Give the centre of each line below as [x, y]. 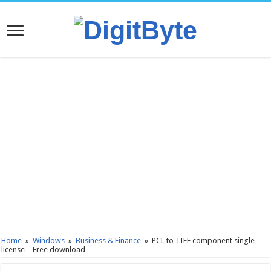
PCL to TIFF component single [204, 241]
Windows [49, 241]
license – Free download [44, 250]
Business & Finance [109, 241]
